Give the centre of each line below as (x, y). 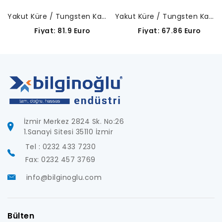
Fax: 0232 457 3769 (60, 160)
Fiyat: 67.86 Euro (163, 31)
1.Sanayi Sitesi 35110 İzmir (68, 132)
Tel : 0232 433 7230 (60, 147)
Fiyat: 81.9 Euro (56, 31)
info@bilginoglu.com (64, 178)
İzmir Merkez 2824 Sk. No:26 (74, 122)
